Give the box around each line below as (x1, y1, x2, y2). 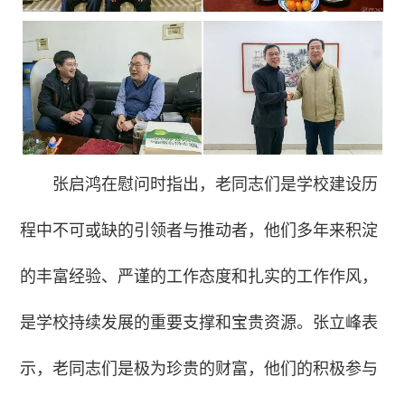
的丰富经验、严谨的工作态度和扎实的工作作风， (20, 267, 379, 286)
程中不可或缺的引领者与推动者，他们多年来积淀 (20, 221, 379, 240)
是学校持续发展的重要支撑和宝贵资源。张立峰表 (20, 313, 379, 332)
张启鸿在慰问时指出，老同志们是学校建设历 (52, 174, 379, 193)
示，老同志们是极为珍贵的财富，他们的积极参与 (20, 359, 379, 378)
